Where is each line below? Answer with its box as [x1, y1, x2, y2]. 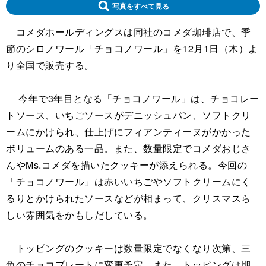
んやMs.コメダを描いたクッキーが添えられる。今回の [6, 157, 247, 172]
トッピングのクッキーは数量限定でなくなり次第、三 [6, 240, 251, 255]
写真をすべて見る [112, 2, 169, 9]
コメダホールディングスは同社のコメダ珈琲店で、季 [6, 24, 251, 39]
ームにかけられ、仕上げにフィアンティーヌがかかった [6, 124, 251, 138]
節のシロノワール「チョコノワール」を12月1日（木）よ [6, 41, 258, 55]
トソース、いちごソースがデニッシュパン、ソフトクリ [6, 107, 251, 122]
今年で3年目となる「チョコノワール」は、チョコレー [6, 91, 259, 105]
